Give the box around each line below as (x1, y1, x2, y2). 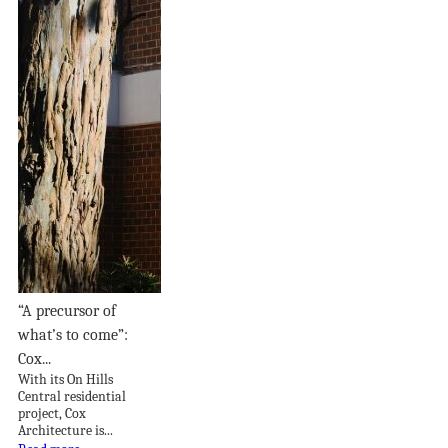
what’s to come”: (18, 325, 128, 344)
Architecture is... (18, 421, 113, 439)
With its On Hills (18, 370, 113, 388)
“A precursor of (18, 301, 116, 320)
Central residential (18, 387, 126, 405)
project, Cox (18, 404, 86, 422)
